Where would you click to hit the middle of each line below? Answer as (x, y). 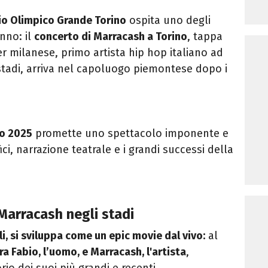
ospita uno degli (168, 21)
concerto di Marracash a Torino (111, 37)
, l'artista (164, 252)
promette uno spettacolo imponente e (130, 134)
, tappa (205, 37)
